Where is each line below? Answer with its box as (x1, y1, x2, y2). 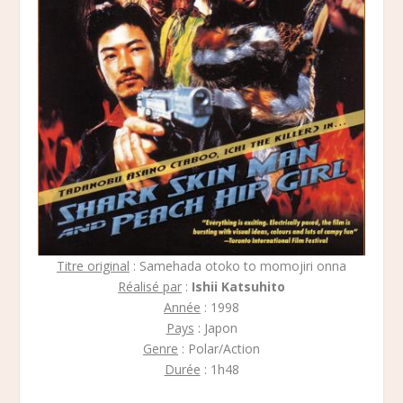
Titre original (57, 256, 130, 274)
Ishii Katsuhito (192, 277, 285, 295)
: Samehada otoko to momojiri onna (130, 256, 346, 274)
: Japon (193, 318, 237, 336)
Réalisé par (118, 277, 182, 295)
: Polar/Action (178, 339, 260, 357)
